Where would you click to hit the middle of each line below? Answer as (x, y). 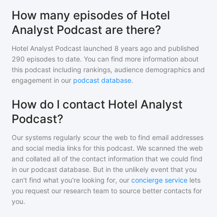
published (183, 48)
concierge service (159, 180)
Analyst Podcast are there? (86, 30)
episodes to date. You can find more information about (112, 59)
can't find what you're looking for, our (70, 180)
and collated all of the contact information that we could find (107, 159)
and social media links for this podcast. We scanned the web (107, 148)
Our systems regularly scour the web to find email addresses (108, 137)
